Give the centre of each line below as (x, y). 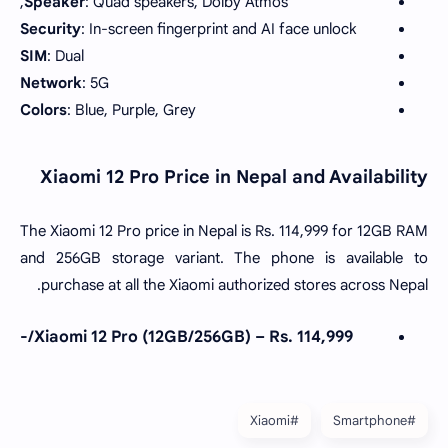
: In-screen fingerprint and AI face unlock (218, 29)
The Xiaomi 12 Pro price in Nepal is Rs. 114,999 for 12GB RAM (224, 230)
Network (51, 83)
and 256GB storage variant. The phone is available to (224, 257)
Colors (43, 110)
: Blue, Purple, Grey (131, 110)
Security (50, 29)
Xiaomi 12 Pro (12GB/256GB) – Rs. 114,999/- (193, 337)
